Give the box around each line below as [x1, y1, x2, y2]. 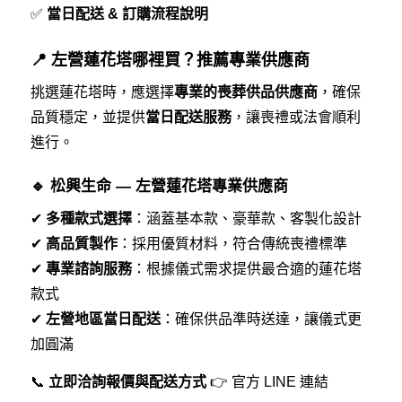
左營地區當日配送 [45, 311, 161, 328]
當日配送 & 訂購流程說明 [46, 5, 208, 22]
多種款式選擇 [45, 211, 132, 227]
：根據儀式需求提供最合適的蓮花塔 [131, 261, 362, 277]
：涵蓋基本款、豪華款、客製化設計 [131, 211, 362, 227]
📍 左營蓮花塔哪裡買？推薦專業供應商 [30, 48, 310, 70]
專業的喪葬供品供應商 [173, 84, 318, 100]
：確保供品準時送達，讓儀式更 [160, 311, 362, 328]
